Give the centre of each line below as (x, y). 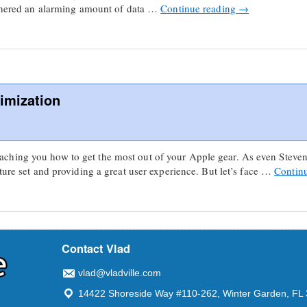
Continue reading (199, 8)
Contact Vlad (96, 248)
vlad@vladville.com (120, 273)
